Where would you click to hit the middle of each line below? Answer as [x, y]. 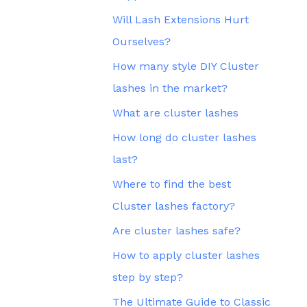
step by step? [148, 277]
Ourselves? [142, 41]
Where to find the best [172, 184]
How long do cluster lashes [184, 137]
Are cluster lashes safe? [176, 231]
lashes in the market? [170, 88]
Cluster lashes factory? [174, 206]
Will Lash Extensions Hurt [181, 20]
